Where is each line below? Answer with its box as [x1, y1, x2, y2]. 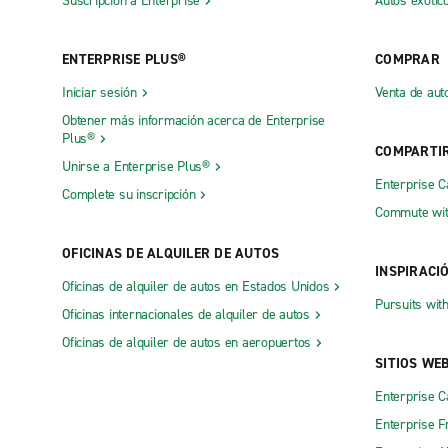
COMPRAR [375, 49, 440, 69]
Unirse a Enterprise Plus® [62, 156, 210, 176]
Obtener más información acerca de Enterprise [62, 110, 325, 130]
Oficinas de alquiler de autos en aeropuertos [62, 332, 311, 352]
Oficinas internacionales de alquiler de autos [62, 304, 310, 324]
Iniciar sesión [62, 82, 137, 102]
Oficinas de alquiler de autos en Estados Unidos [62, 276, 330, 296]
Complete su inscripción [62, 184, 196, 204]
